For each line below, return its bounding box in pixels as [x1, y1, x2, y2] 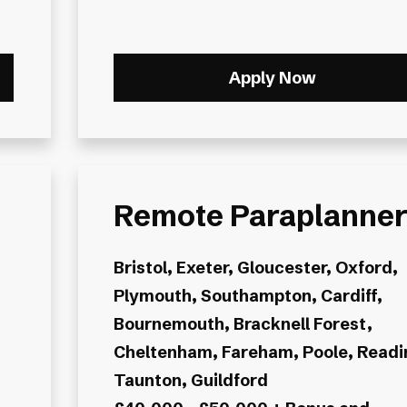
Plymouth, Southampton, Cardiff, [113, 284, 382, 306]
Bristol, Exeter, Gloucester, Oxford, [113, 256, 398, 278]
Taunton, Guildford [113, 369, 268, 391]
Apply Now [228, 67, 316, 89]
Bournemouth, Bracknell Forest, [113, 313, 372, 334]
